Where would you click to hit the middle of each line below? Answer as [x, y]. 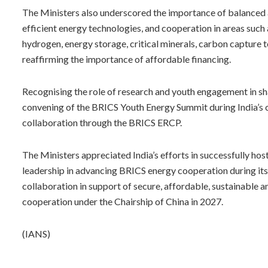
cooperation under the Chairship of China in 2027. [123, 201]
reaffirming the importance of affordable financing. [127, 59]
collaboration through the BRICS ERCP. [102, 122]
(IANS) [36, 233]
